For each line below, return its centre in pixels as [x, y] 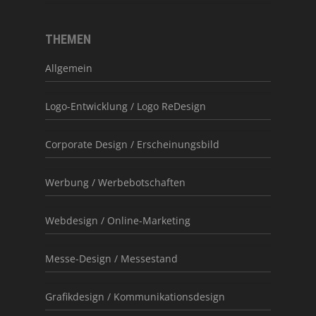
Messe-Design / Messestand [111, 258]
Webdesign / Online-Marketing [118, 220]
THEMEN [68, 39]
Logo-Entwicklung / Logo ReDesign [126, 106]
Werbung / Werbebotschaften [115, 182]
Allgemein [69, 68]
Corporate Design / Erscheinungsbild [132, 144]
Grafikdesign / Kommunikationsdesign [135, 296]
